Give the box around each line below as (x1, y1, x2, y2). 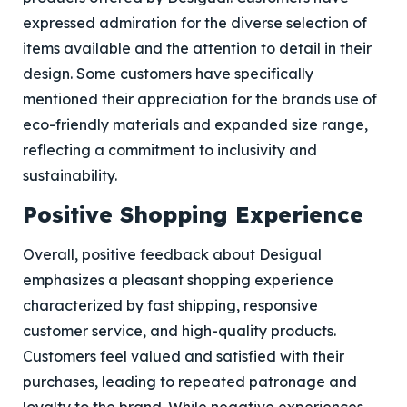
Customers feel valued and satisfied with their (23, 347, 344, 365)
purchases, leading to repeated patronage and (23, 372, 357, 391)
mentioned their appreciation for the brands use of (23, 90, 377, 108)
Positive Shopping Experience (23, 201, 363, 228)
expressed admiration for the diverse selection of (23, 14, 367, 32)
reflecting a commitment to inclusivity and (23, 141, 317, 159)
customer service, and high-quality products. (23, 322, 336, 340)
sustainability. (23, 166, 117, 184)
